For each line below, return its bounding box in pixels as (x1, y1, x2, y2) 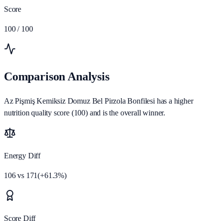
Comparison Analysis (4, 70, 110, 83)
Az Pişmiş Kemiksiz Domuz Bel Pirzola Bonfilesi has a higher (4, 97, 193, 106)
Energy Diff (4, 151, 41, 160)
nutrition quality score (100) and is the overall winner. (4, 109, 166, 117)
